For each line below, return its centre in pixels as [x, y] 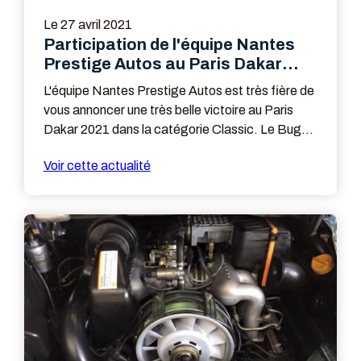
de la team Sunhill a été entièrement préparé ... [173, 149]
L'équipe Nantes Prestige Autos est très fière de [178, 91]
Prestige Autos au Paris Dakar [162, 64]
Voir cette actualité [97, 165]
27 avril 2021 [96, 25]
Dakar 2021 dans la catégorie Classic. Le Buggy [179, 129]
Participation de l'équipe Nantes [169, 44]
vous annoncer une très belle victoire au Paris [168, 110]
